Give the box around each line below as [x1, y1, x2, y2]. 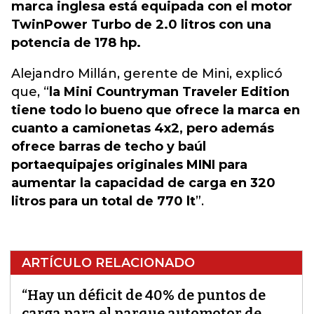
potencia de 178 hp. [11, 35, 141, 50]
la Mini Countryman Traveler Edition [49, 84, 289, 100]
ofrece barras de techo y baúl [11, 139, 206, 154]
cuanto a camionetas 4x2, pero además [11, 121, 274, 136]
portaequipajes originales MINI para [11, 157, 247, 172]
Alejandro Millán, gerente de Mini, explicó [11, 66, 282, 81]
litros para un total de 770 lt [11, 193, 196, 209]
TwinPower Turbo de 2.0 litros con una [11, 17, 271, 32]
